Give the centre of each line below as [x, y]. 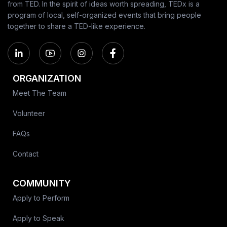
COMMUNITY [42, 183]
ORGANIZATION [47, 79]
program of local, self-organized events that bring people [104, 15]
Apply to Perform [41, 198]
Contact [26, 154]
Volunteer [29, 113]
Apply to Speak [39, 218]
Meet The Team [40, 93]
